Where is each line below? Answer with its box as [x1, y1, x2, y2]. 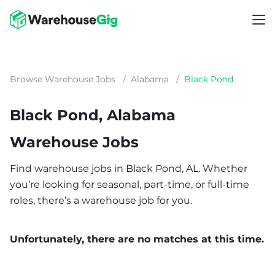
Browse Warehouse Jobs [10, 74, 115, 85]
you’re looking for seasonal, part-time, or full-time [10, 179, 249, 190]
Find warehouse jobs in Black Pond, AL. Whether [10, 163, 247, 174]
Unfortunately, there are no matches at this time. [10, 233, 264, 245]
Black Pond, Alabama [10, 106, 176, 124]
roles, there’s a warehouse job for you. [10, 195, 192, 206]
